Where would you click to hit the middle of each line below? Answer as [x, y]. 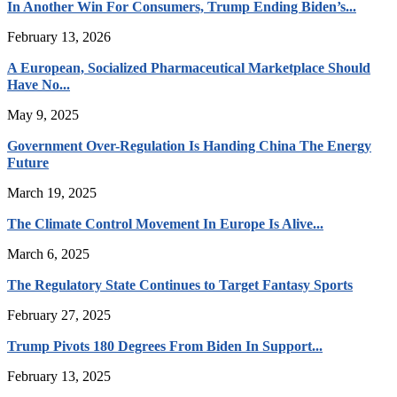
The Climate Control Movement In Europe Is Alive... [165, 223]
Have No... [39, 84]
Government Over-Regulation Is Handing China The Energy [189, 145]
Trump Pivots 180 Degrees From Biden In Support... [165, 346]
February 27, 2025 [59, 315]
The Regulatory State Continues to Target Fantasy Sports [180, 284]
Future [28, 162]
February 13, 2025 [59, 376]
